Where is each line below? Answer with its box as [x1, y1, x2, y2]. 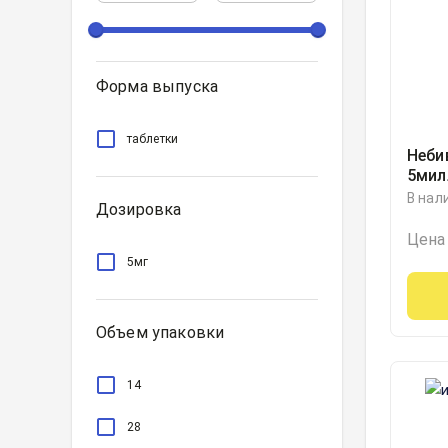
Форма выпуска [96, 76, 218, 96]
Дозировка [96, 199, 182, 219]
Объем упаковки [96, 322, 225, 342]
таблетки [127, 132, 178, 146]
